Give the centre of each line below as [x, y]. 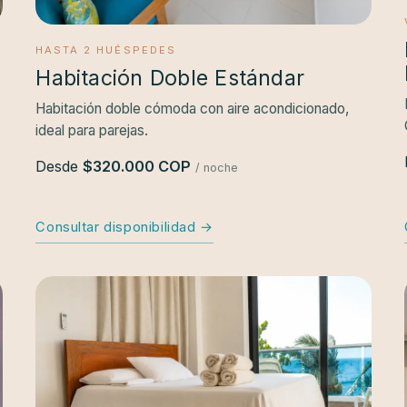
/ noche [217, 167]
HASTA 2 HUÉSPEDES [106, 50]
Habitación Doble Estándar [170, 78]
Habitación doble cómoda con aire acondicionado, [193, 108]
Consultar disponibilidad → [124, 227]
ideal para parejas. [92, 130]
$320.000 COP [137, 166]
